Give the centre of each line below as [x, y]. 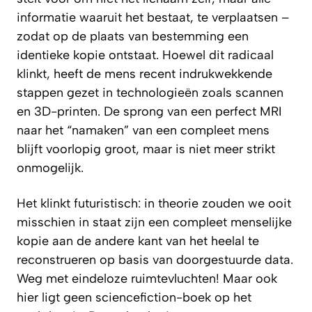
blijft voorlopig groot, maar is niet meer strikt [146, 149]
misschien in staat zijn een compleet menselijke [154, 222]
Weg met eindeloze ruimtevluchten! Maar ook [147, 278]
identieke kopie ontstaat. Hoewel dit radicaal [145, 55]
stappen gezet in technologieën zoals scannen [150, 92]
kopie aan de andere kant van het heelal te [138, 241]
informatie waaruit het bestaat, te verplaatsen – [153, 17]
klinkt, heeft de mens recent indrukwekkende [145, 73]
